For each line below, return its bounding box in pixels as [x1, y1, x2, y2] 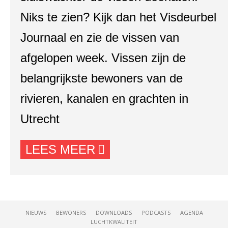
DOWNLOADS [95, 209, 132, 216]
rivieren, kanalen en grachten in [20, 92, 188, 105]
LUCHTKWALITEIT [91, 218, 137, 225]
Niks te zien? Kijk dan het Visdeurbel [20, 10, 216, 24]
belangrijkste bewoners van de [20, 71, 183, 85]
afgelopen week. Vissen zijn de [20, 51, 186, 65]
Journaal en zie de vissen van [20, 31, 179, 44]
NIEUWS [25, 209, 46, 216]
